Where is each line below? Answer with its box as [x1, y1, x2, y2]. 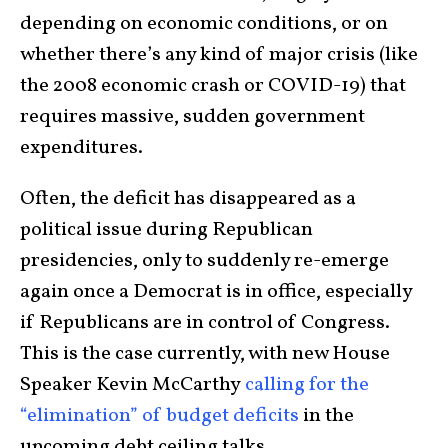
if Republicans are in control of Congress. [20, 309, 390, 338]
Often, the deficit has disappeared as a [20, 185, 356, 214]
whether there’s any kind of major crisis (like [20, 41, 418, 70]
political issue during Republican [20, 216, 313, 245]
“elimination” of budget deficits [20, 402, 299, 431]
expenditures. [20, 134, 147, 163]
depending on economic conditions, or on [20, 10, 388, 39]
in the [299, 402, 354, 431]
